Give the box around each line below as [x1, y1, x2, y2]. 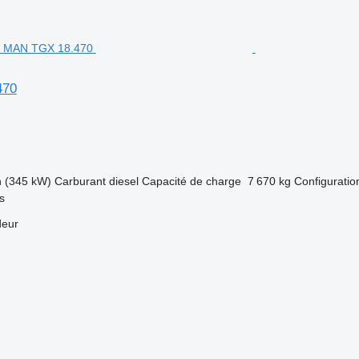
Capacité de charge [141, 175, 241, 188]
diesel [108, 175, 139, 188]
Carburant [54, 175, 106, 188]
